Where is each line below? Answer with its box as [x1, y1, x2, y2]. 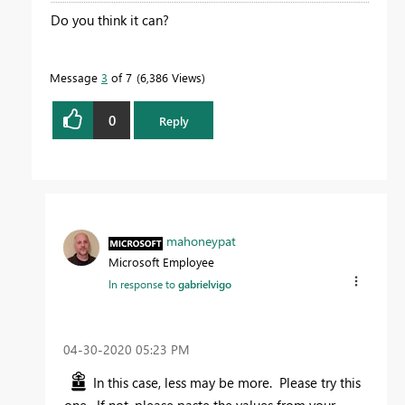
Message [50, 70, 101, 86]
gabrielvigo [178, 277, 231, 292]
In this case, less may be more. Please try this [93, 372, 361, 391]
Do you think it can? [51, 11, 169, 30]
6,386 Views [140, 70, 202, 86]
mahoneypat [166, 232, 236, 250]
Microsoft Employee [108, 254, 214, 270]
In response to [108, 277, 178, 292]
